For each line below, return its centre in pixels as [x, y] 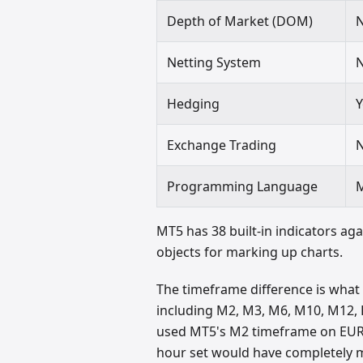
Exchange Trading [222, 145]
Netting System [214, 62]
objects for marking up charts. [250, 252]
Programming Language [243, 186]
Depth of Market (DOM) [240, 21]
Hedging [194, 103]
